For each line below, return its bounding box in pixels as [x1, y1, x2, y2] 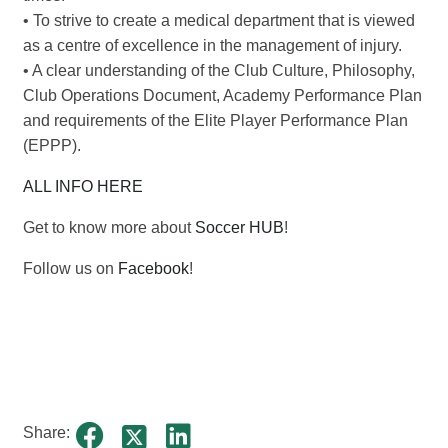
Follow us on [23, 260, 118, 278]
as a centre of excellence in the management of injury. [23, 37, 402, 55]
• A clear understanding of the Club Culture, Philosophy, [23, 62, 415, 80]
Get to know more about [23, 219, 195, 237]
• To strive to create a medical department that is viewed [23, 12, 415, 30]
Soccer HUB [195, 219, 284, 237]
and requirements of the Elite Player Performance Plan [23, 112, 408, 130]
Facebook [118, 260, 189, 278]
